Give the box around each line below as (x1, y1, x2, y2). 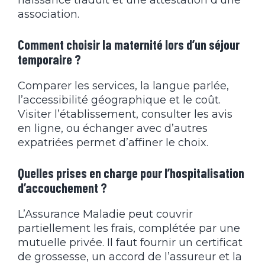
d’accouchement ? (18, 179, 107, 195)
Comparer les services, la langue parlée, (18, 79, 229, 92)
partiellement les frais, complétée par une (18, 221, 240, 235)
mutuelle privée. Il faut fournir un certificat (18, 235, 243, 249)
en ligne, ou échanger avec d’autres (18, 121, 208, 135)
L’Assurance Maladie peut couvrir (18, 207, 193, 221)
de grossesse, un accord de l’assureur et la (18, 250, 242, 263)
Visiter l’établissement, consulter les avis (18, 107, 232, 121)
